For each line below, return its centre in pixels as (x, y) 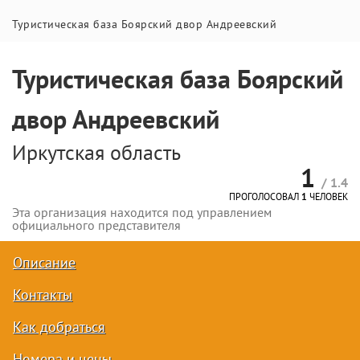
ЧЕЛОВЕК (327, 198)
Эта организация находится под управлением (142, 214)
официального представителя (96, 227)
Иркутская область (96, 155)
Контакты (43, 296)
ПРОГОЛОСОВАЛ (265, 198)
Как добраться (59, 328)
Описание (44, 264)
